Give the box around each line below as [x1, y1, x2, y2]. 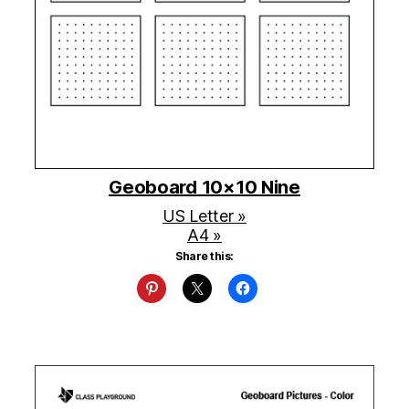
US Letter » [162, 206, 247, 226]
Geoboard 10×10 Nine [109, 176, 300, 199]
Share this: [175, 249, 234, 264]
